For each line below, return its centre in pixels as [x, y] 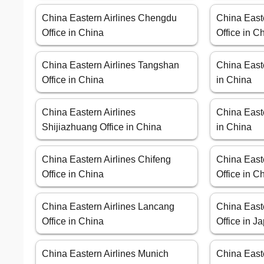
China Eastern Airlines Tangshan [110, 65]
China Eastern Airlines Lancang [108, 207]
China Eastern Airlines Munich [105, 254]
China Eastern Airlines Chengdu [109, 18]
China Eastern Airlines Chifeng [106, 160]
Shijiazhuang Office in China [102, 127]
